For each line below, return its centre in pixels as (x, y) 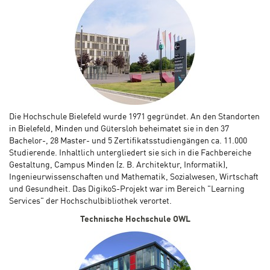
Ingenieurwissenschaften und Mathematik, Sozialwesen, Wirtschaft (134, 177)
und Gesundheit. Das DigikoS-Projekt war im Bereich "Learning (127, 190)
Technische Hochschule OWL (135, 220)
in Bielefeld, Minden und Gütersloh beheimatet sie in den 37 (119, 129)
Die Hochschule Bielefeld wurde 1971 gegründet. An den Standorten (134, 117)
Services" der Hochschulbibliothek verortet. (90, 202)
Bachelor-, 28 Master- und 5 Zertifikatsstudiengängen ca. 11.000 (128, 141)
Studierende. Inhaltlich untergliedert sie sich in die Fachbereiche (130, 153)
